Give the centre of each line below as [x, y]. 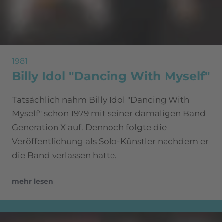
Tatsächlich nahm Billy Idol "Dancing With [101, 100]
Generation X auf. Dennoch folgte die [89, 128]
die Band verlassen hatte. [64, 155]
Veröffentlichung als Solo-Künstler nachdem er [110, 141]
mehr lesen [32, 182]
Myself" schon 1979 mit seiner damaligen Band [109, 114]
